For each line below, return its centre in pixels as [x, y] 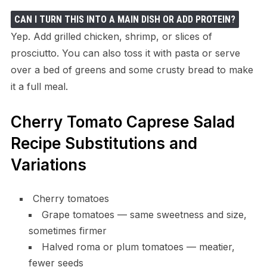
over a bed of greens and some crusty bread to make [132, 70]
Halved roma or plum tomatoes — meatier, [138, 247]
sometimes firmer [67, 231]
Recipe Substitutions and [104, 144]
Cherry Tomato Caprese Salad [122, 122]
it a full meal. [39, 87]
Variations [48, 165]
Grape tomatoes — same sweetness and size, [144, 215]
